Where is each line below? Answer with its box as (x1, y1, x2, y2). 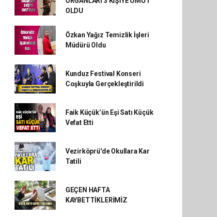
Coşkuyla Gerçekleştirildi (65, 80, 144, 88)
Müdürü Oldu (65, 41, 106, 49)
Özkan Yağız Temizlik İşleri (65, 31, 149, 39)
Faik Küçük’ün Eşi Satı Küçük (65, 108, 154, 116)
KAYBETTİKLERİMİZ (65, 196, 127, 204)
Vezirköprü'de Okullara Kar (65, 147, 150, 155)
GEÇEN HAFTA (65, 186, 110, 194)
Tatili (65, 157, 81, 165)
